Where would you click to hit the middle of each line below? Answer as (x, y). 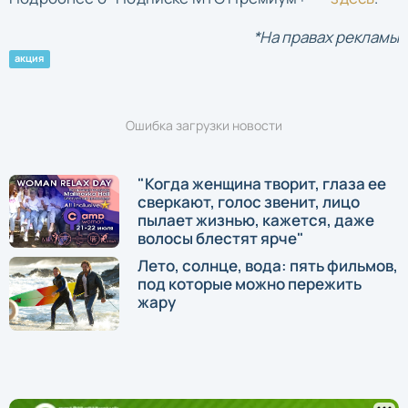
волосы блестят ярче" (221, 238)
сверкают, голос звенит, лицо (249, 201)
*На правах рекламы (326, 36)
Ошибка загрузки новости (204, 125)
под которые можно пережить (250, 284)
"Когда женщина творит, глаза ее (262, 183)
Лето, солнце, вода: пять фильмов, (268, 266)
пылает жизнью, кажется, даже (256, 219)
